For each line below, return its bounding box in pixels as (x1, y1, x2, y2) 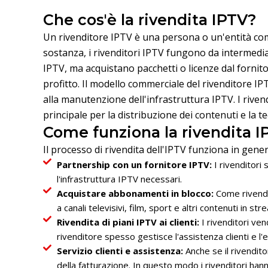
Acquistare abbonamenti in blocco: (56, 187, 216, 200)
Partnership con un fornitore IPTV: (56, 159, 212, 171)
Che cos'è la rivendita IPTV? (43, 11, 257, 29)
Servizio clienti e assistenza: (56, 245, 183, 257)
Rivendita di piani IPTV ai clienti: (56, 216, 199, 229)
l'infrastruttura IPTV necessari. (56, 173, 182, 185)
